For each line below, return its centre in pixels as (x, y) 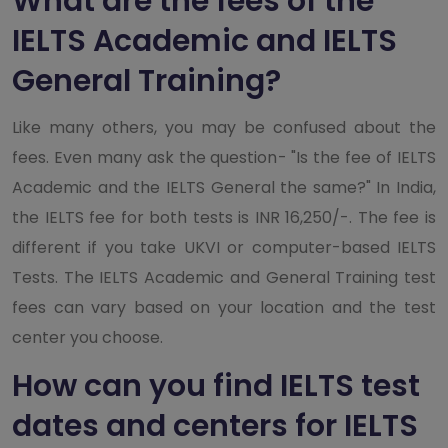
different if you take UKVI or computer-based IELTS (224, 247)
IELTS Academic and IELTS (204, 40)
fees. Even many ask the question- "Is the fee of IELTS (224, 157)
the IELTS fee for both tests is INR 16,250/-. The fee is (224, 217)
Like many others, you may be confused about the (224, 127)
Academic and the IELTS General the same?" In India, (224, 187)
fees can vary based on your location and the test (224, 307)
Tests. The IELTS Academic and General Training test (224, 277)
